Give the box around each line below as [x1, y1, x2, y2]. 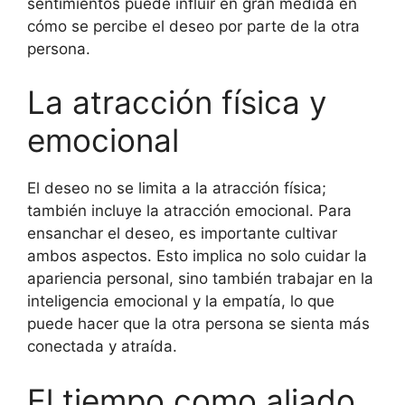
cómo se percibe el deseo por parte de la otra [27, 16, 360, 35]
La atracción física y [27, 83, 326, 121]
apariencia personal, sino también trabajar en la [27, 269, 373, 287]
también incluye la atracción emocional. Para [27, 202, 352, 220]
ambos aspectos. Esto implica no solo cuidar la [27, 247, 367, 265]
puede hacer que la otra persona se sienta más [27, 315, 370, 333]
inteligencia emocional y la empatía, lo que [27, 292, 334, 310]
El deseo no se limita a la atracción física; [27, 179, 326, 197]
